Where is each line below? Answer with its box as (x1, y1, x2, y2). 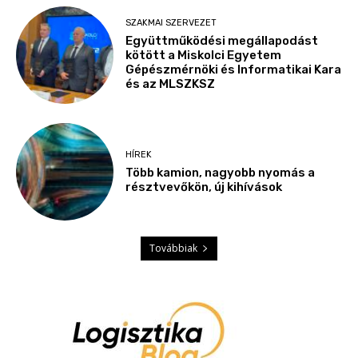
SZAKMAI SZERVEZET (125, 18, 217, 29)
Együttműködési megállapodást (125, 34, 319, 49)
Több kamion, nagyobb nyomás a (125, 165, 316, 180)
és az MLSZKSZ (125, 77, 216, 92)
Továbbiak (149, 241, 197, 256)
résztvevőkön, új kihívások (125, 179, 283, 194)
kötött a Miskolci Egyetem (125, 48, 282, 63)
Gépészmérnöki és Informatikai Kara (125, 62, 342, 78)
